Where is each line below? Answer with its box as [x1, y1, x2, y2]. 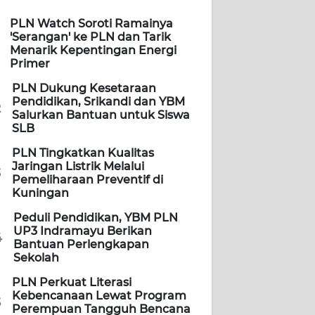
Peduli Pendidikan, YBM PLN [13, 211, 178, 225]
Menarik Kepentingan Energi [10, 44, 176, 58]
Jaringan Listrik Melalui [12, 160, 144, 174]
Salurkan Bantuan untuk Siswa [12, 108, 190, 122]
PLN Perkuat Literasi [12, 276, 131, 290]
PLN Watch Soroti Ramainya [10, 17, 173, 31]
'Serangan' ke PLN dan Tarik [10, 30, 171, 44]
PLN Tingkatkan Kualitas [12, 146, 154, 160]
